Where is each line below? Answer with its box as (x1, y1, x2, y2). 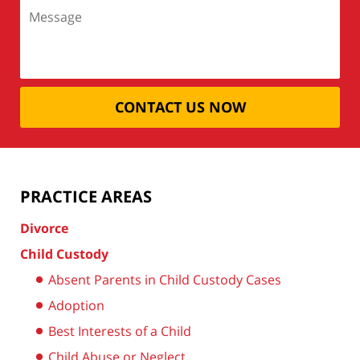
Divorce (20, 219, 68, 237)
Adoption (48, 296, 104, 314)
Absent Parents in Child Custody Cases (48, 270, 281, 288)
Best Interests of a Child (48, 321, 191, 340)
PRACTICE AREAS (20, 185, 152, 207)
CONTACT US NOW (114, 96, 246, 117)
